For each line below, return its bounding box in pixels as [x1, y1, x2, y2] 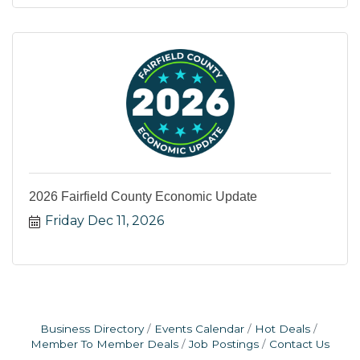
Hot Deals [254, 322, 310, 336]
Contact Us [269, 337, 329, 351]
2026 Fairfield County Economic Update [29, 190, 257, 204]
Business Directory [39, 322, 144, 336]
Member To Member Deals [31, 337, 178, 351]
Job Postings [189, 337, 259, 351]
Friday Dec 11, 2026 [45, 213, 164, 229]
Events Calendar [153, 322, 244, 336]
